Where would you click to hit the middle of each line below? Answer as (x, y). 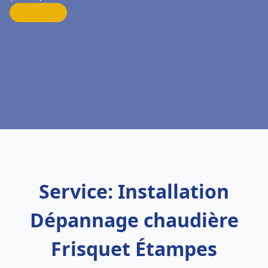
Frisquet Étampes (134, 249)
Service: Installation (134, 191)
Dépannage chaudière (134, 220)
